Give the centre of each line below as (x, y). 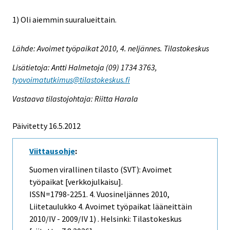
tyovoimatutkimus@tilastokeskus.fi (71, 79)
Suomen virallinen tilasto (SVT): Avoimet (101, 170)
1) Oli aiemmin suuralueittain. (64, 20)
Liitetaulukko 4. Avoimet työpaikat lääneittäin (111, 207)
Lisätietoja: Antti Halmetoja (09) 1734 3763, (85, 67)
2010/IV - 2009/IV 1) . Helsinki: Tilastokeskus (106, 219)
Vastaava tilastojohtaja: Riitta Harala (75, 98)
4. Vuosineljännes (119, 194)
